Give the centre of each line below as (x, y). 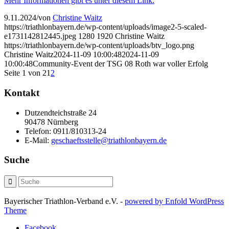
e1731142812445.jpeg (40, 36)
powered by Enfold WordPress (174, 201)
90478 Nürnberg (51, 122)
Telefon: (38, 131)
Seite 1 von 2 (25, 73)
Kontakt (22, 93)
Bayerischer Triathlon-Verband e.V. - (64, 201)
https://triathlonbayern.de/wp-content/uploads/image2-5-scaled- (105, 27)
